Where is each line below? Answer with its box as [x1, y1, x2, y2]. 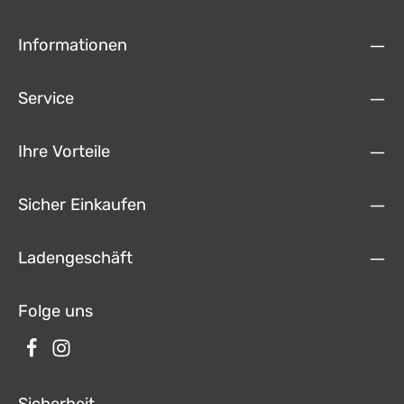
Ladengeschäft [18, 248, 133, 269]
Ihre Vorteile [18, 142, 110, 162]
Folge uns [18, 301, 93, 322]
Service [18, 88, 74, 109]
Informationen [18, 35, 127, 56]
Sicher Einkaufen [18, 195, 146, 216]
